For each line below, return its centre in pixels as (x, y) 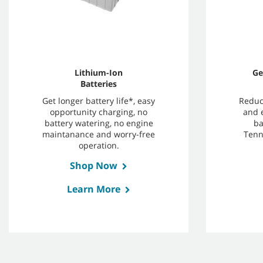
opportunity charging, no (99, 112)
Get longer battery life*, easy (99, 100)
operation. (99, 145)
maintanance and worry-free (99, 134)
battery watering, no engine (99, 123)
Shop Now (94, 165)
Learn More (94, 189)
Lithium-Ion (99, 72)
